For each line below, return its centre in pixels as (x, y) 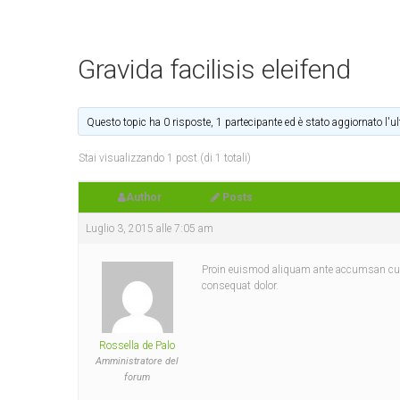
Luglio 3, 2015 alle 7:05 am (150, 229)
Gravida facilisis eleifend (214, 69)
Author (143, 197)
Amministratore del (137, 361)
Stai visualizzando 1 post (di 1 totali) (165, 158)
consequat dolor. (240, 286)
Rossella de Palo (137, 346)
